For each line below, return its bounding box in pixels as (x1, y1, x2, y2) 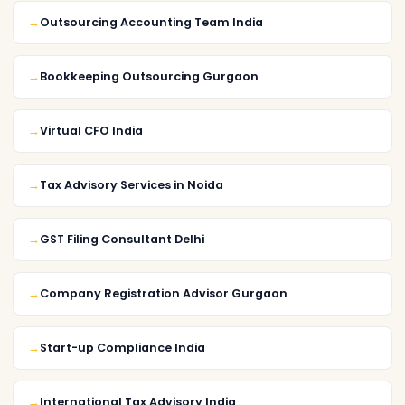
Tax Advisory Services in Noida (40, 176, 223, 193)
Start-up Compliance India (40, 339, 205, 355)
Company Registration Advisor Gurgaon (40, 285, 287, 301)
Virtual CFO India (40, 122, 143, 138)
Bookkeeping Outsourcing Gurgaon (40, 68, 259, 84)
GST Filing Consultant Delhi (40, 231, 204, 247)
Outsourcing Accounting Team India (40, 14, 263, 30)
